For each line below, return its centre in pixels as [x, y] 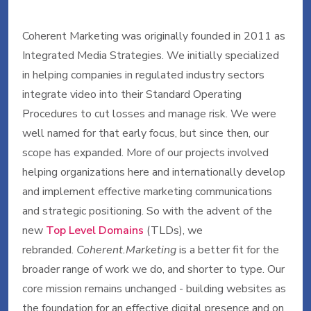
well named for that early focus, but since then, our [145, 133]
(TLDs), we [175, 230]
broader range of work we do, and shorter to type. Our [153, 269]
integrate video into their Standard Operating [132, 94]
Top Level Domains [96, 230]
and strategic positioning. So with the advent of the [147, 211]
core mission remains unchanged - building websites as [154, 289]
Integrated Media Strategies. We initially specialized [151, 56]
